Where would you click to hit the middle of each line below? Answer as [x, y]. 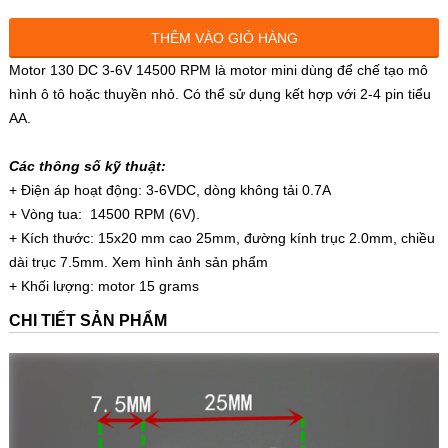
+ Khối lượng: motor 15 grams [103, 285]
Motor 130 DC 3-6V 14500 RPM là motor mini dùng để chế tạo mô [218, 69]
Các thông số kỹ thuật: [87, 165]
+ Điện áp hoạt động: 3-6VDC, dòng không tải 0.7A [169, 189]
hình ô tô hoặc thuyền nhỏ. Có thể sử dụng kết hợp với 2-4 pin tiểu [219, 93]
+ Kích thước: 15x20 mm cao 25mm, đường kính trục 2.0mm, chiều [221, 237]
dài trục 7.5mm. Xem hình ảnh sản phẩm [138, 261]
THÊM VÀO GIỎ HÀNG [224, 37]
